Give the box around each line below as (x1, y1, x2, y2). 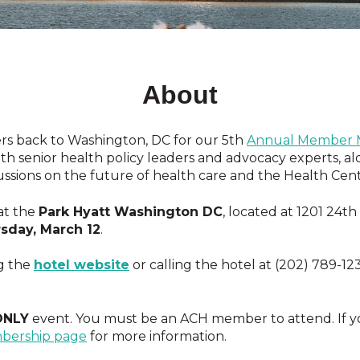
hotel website (34, 257, 129, 273)
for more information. (87, 328, 227, 344)
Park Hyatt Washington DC (39, 203, 223, 219)
